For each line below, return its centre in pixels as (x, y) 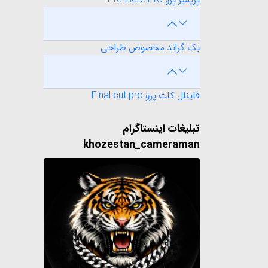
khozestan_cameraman (141, 145)
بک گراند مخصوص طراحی (150, 48)
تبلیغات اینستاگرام (161, 129)
